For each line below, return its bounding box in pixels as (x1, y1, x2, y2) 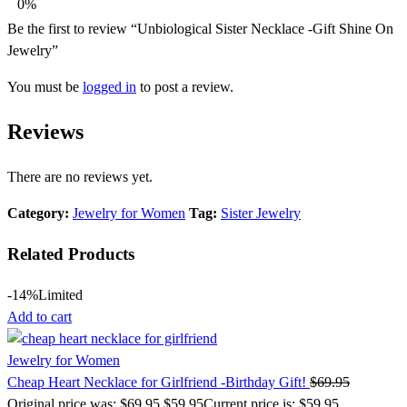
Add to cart (7, 308, 72, 324)
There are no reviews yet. (7, 169, 153, 185)
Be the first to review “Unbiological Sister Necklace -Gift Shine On (7, 20, 393, 36)
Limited (38, 286, 83, 303)
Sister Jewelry (221, 205, 301, 222)
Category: (7, 205, 69, 222)
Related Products (7, 244, 134, 264)
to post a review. (136, 78, 233, 94)
